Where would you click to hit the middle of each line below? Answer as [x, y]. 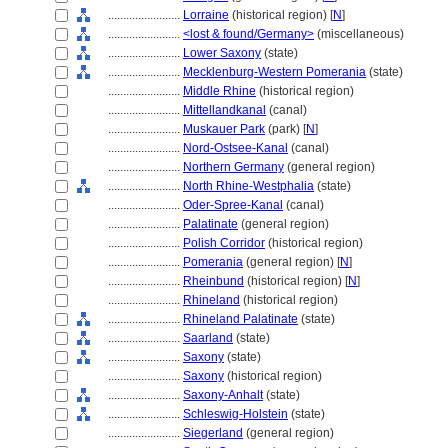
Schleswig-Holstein [235, 414]
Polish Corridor [224, 243]
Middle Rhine [219, 91]
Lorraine [206, 15]
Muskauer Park [224, 129]
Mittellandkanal [224, 110]
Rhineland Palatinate [240, 319]
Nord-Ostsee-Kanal [235, 148]
